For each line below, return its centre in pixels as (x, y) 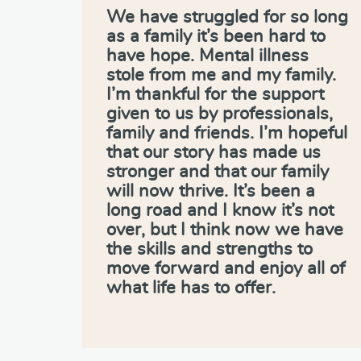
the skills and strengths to (210, 249)
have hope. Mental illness (207, 55)
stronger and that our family (218, 171)
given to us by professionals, (220, 113)
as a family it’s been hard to (216, 36)
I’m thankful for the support (215, 94)
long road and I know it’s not (220, 210)
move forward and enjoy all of (226, 268)
